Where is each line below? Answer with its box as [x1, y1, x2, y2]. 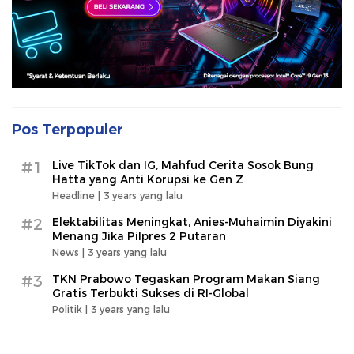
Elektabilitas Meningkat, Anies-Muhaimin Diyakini [52, 215, 332, 230]
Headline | [52, 190, 104, 202]
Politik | [52, 303, 91, 316]
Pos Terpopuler [12, 121, 123, 139]
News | [52, 247, 88, 259]
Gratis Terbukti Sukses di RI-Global [52, 286, 249, 301]
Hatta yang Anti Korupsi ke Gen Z [52, 172, 243, 187]
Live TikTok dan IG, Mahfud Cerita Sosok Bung [52, 158, 314, 173]
